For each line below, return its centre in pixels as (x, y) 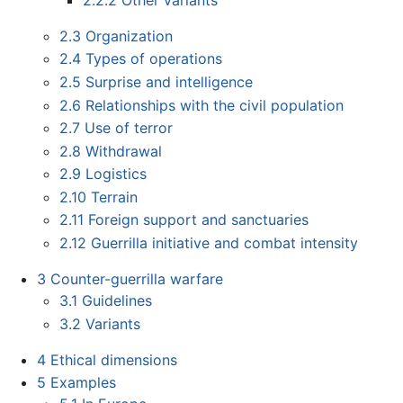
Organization (130, 36)
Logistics (116, 174)
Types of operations (154, 59)
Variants (113, 323)
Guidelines (117, 301)
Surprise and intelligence (170, 81)
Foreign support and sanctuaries (199, 220)
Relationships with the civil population (215, 105)
